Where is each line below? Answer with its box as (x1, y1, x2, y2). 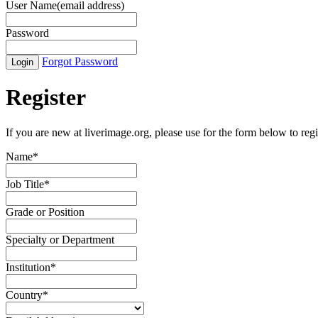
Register (6, 84, 86, 111)
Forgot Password (42, 55, 118, 67)
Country (6, 288, 43, 301)
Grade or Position (6, 205, 84, 218)
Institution (6, 261, 50, 273)
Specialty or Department (6, 233, 114, 246)
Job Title (6, 177, 44, 190)
